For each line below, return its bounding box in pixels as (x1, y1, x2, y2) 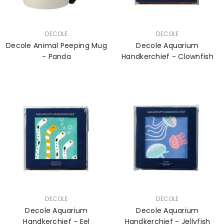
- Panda (42, 51, 71, 61)
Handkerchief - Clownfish (121, 51, 213, 61)
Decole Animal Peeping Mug (6, 40, 107, 50)
